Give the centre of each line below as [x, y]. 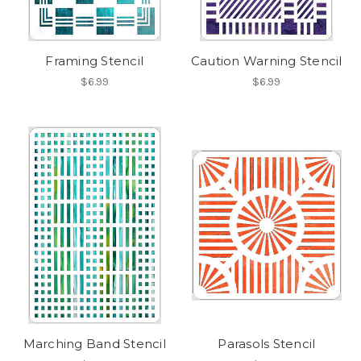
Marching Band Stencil [94, 344]
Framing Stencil [95, 60]
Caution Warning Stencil [266, 60]
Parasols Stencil [267, 344]
